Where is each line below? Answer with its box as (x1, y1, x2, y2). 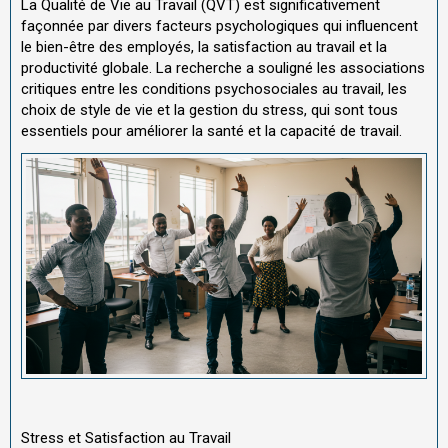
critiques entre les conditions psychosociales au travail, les (21, 80, 407, 99)
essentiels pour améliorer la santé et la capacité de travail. (21, 122, 402, 141)
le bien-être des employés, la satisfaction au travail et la (21, 38, 387, 57)
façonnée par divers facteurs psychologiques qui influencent (21, 17, 418, 36)
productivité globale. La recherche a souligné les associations (21, 59, 425, 78)
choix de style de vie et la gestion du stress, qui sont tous (21, 101, 398, 120)
